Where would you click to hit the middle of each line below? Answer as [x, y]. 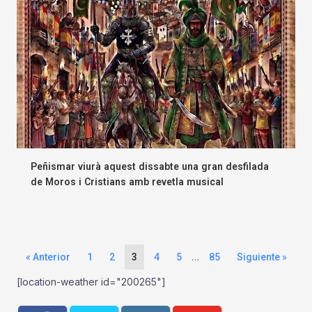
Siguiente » [262, 257]
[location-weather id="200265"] [91, 281]
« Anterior [48, 257]
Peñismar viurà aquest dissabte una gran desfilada [150, 166]
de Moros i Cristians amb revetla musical [127, 181]
